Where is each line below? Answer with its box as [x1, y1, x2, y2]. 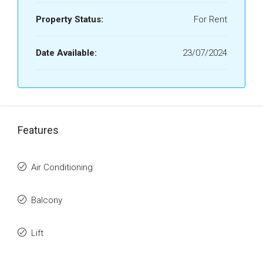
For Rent [194, 14, 227, 25]
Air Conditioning [31, 162, 93, 173]
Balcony [31, 195, 62, 205]
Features [18, 124, 59, 136]
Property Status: [36, 14, 103, 25]
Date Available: [36, 48, 97, 58]
